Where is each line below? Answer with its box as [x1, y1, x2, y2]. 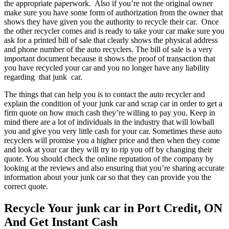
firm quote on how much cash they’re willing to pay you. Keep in [4, 108, 215, 117]
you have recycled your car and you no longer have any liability [4, 63, 210, 72]
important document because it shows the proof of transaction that [4, 54, 215, 63]
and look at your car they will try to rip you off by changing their [4, 145, 212, 154]
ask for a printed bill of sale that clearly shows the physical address [4, 35, 218, 44]
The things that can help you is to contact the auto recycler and [4, 89, 205, 99]
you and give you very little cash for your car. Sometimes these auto [4, 126, 222, 135]
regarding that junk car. [4, 72, 82, 81]
